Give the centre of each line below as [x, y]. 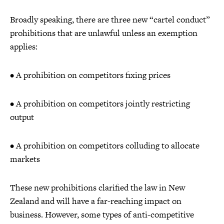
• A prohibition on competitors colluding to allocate [105, 145]
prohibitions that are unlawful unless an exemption [104, 33]
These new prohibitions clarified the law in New [97, 187]
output [22, 117]
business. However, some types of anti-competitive [102, 214]
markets [25, 159]
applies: [24, 46]
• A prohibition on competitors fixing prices [90, 75]
